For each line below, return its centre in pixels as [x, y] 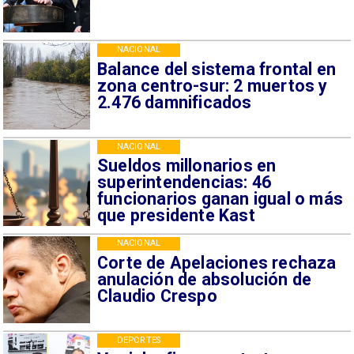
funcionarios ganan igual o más [220, 199]
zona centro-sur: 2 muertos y [212, 85]
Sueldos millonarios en [186, 166]
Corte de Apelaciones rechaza [217, 262]
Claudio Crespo [157, 296]
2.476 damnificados [174, 102]
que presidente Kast [176, 216]
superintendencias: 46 [184, 183]
